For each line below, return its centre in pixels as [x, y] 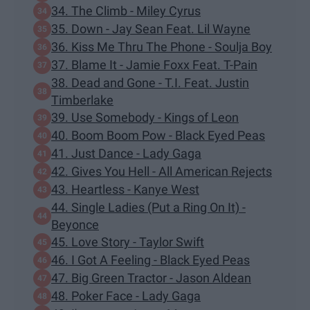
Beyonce [75, 224]
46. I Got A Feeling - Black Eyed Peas [151, 260]
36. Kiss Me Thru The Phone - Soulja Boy [162, 47]
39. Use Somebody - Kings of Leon [145, 118]
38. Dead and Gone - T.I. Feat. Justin [150, 82]
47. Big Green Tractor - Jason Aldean [151, 278]
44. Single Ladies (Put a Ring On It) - [148, 207]
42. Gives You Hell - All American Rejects [162, 172]
